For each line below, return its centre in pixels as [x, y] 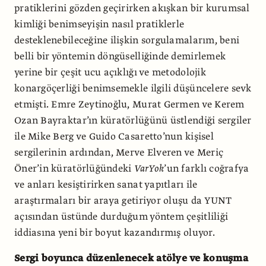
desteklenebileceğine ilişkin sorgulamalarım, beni [127, 40]
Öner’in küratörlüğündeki [74, 168]
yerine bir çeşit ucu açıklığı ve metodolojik [110, 72]
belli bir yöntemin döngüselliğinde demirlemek [120, 56]
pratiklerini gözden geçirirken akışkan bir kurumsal [132, 8]
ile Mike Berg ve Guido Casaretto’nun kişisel [114, 136]
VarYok [149, 168]
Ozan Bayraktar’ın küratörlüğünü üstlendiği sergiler [133, 120]
